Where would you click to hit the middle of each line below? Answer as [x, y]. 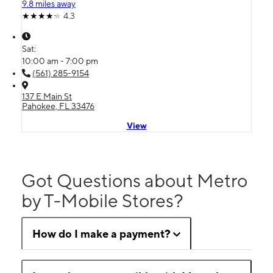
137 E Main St [47, 96]
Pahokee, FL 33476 [58, 106]
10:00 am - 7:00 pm [60, 61]
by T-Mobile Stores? [102, 200]
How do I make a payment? [101, 234]
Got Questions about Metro [134, 180]
